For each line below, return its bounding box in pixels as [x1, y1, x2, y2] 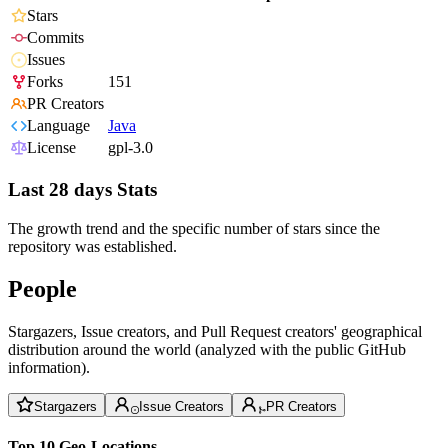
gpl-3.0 [108, 139, 153, 157]
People [8, 275, 77, 302]
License [27, 139, 76, 157]
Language [27, 117, 90, 135]
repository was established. [8, 237, 177, 255]
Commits [27, 29, 84, 47]
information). [8, 358, 90, 376]
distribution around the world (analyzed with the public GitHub [8, 340, 406, 358]
